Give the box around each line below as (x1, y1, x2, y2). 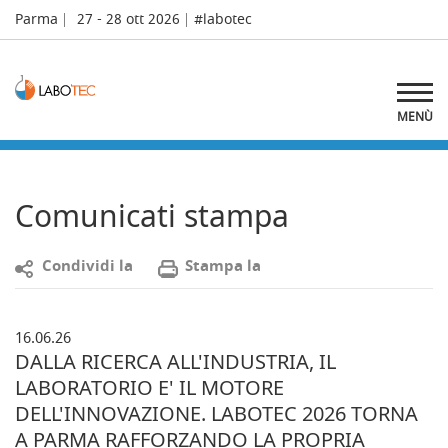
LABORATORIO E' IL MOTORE (15, 374, 284, 401)
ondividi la (52, 255, 133, 277)
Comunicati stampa (15, 195, 289, 236)
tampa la (193, 255, 261, 277)
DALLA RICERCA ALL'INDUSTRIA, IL (15, 348, 336, 375)
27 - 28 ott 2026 (77, 9, 180, 30)
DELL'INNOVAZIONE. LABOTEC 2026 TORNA (15, 400, 418, 427)
